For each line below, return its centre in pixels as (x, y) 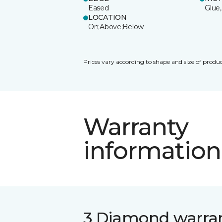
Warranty (136, 127)
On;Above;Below (116, 27)
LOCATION (108, 17)
